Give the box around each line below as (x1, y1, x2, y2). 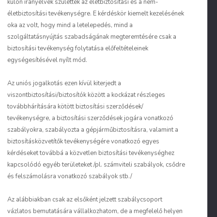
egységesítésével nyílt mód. (7, 56, 87, 64)
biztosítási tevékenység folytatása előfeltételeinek (7, 44, 148, 53)
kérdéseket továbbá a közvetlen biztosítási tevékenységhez (7, 149, 174, 157)
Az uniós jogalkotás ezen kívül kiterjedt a (7, 79, 121, 88)
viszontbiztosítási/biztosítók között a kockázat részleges (7, 91, 165, 99)
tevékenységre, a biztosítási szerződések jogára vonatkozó (7, 114, 173, 123)
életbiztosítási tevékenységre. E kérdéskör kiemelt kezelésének (7, 9, 184, 18)
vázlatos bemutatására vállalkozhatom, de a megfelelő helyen (7, 207, 183, 216)
